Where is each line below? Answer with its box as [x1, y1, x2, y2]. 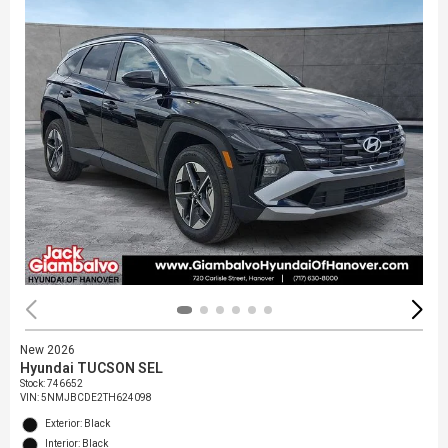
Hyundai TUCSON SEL [20, 360, 163, 377]
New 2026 [20, 343, 75, 358]
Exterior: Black [45, 418, 110, 430]
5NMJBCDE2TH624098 [41, 392, 152, 404]
